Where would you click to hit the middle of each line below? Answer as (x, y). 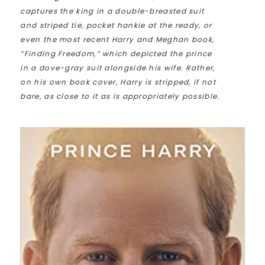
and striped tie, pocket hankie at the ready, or (116, 25)
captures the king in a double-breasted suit (112, 11)
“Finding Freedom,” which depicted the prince (116, 54)
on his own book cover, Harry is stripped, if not (118, 82)
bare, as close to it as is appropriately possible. (120, 96)
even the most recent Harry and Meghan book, (117, 40)
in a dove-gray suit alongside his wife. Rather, (118, 68)
